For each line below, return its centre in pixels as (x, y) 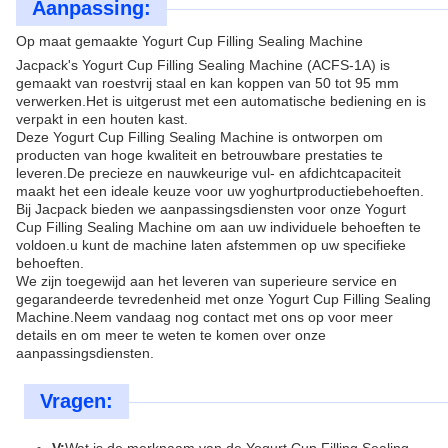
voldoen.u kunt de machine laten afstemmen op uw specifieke (211, 245)
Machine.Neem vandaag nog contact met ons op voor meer (204, 317)
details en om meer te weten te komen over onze (171, 335)
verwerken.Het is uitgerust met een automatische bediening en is (221, 101)
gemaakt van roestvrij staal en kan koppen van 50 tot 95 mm (207, 83)
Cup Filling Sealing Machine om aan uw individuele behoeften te (218, 227)
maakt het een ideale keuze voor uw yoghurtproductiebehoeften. (220, 191)
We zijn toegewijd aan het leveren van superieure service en (206, 281)
